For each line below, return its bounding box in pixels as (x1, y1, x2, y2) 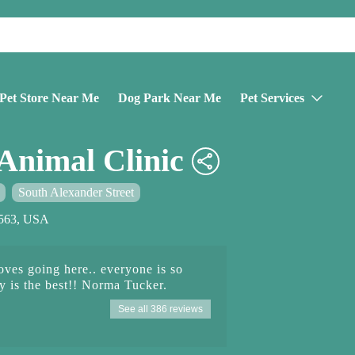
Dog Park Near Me (118, 90, 221, 105)
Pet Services (240, 90, 304, 105)
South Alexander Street (18, 185, 134, 199)
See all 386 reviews (118, 303, 204, 315)
